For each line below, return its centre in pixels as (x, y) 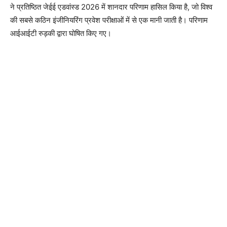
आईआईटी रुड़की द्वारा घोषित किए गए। (61, 33)
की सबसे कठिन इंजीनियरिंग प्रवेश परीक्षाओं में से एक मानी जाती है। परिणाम (109, 20)
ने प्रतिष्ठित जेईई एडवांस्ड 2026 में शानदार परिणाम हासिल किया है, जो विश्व (111, 7)
